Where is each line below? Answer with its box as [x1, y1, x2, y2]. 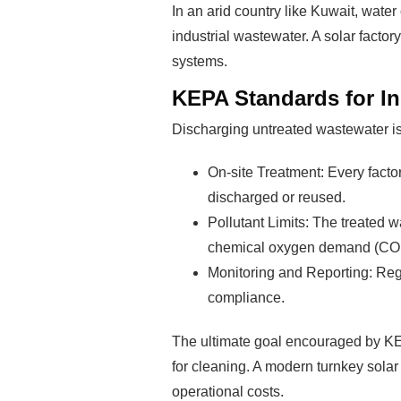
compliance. [208, 290, 285, 306]
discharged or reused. [208, 190, 346, 206]
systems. [172, 54, 227, 70]
